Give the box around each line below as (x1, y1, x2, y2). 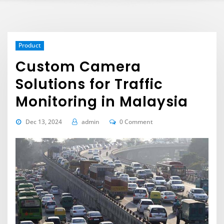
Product (18, 41, 41, 50)
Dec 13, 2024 (25, 117, 62, 126)
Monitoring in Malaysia (15, 91, 188, 111)
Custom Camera (15, 56, 141, 76)
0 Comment (119, 117, 153, 126)
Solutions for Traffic (15, 74, 163, 94)
